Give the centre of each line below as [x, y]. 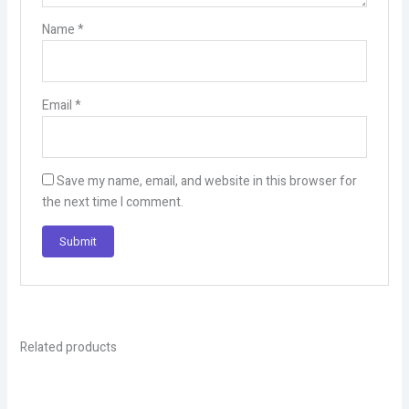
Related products [68, 347]
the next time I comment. [112, 203]
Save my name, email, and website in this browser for [206, 182]
